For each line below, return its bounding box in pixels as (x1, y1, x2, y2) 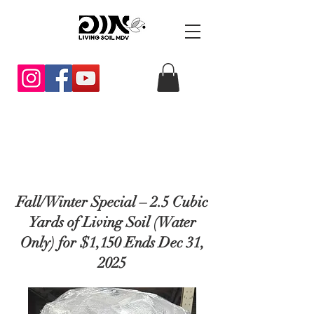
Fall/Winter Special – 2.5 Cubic (16, 193, 208, 211)
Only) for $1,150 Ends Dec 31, (20, 233, 205, 252)
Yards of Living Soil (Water (28, 213, 196, 231)
